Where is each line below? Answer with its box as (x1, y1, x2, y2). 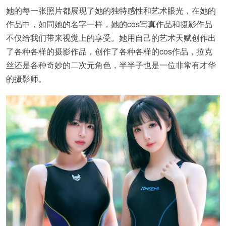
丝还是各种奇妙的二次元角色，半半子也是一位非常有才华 (6, 59, 216, 71)
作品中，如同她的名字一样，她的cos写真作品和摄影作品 (6, 18, 212, 30)
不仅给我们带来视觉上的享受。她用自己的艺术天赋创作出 (6, 32, 216, 43)
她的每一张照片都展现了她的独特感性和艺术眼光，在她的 (6, 5, 216, 16)
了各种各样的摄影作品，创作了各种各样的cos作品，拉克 (6, 45, 212, 57)
